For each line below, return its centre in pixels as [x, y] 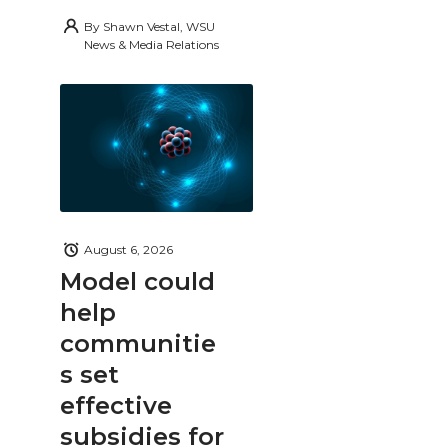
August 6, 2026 [128, 250]
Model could [137, 281]
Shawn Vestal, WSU [159, 26]
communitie [138, 343]
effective [116, 405]
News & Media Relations [151, 44]
